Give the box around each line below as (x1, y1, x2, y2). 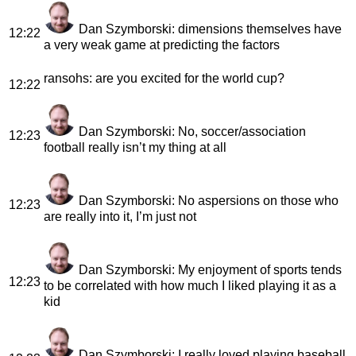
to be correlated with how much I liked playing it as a (44, 278, 336, 292)
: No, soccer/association (172, 124, 306, 138)
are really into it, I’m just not (44, 209, 196, 223)
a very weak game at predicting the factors (44, 37, 280, 52)
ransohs (44, 71, 89, 85)
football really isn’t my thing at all (44, 140, 226, 154)
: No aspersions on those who (172, 193, 339, 207)
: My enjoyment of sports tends (172, 262, 342, 277)
